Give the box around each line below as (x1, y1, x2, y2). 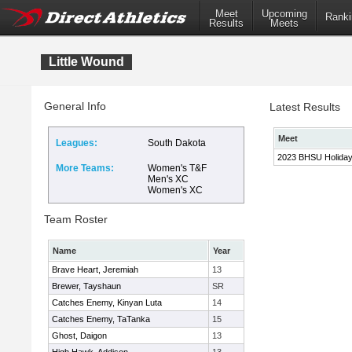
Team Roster (44, 213, 108, 225)
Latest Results (269, 101, 340, 113)
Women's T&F (148, 163, 207, 174)
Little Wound (49, 55, 124, 68)
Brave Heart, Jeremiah (52, 265, 138, 274)
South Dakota (148, 137, 206, 148)
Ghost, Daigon (52, 331, 107, 340)
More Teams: (56, 163, 114, 174)
